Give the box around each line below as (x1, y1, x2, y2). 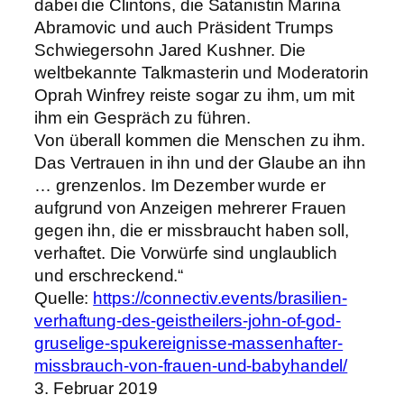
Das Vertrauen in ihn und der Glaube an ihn (34, 152, 366, 172)
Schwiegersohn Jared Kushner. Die (34, 40, 306, 60)
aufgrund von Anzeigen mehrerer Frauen (34, 197, 347, 217)
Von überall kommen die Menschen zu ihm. (34, 130, 366, 150)
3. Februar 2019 (34, 378, 158, 398)
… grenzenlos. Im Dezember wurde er (34, 175, 326, 195)
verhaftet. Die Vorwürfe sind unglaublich (34, 243, 337, 262)
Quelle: (34, 288, 94, 308)
